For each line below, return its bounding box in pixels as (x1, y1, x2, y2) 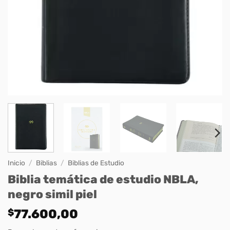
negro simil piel (8, 187, 97, 201)
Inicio (8, 159, 25, 167)
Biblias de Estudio (68, 159, 125, 167)
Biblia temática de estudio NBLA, (8, 172, 199, 186)
